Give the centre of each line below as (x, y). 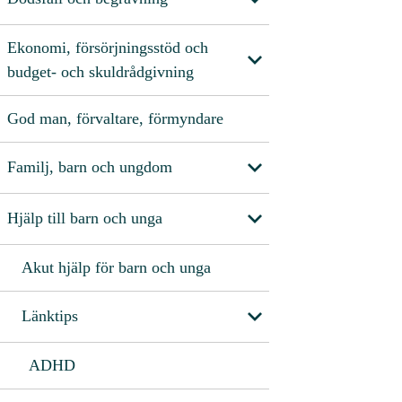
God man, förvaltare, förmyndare (115, 118)
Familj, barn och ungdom (90, 167)
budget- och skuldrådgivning (100, 71)
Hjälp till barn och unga (85, 218)
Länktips (50, 316)
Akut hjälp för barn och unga (116, 267)
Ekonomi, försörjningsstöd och (108, 47)
